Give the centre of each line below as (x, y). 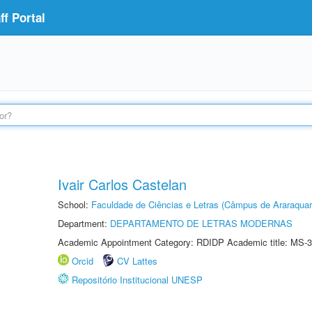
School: (75, 204)
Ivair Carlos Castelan (122, 184)
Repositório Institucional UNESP (137, 280)
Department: (84, 223)
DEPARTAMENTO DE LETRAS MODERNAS (201, 223)
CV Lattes (137, 261)
